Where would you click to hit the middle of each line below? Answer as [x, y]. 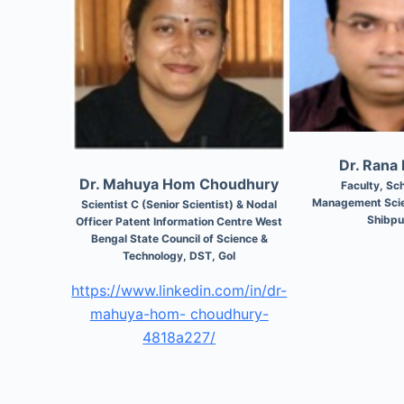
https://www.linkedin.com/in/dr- [179, 290]
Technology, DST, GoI [179, 255]
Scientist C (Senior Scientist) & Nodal [179, 204]
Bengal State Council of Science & [179, 238]
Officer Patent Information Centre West [179, 221]
